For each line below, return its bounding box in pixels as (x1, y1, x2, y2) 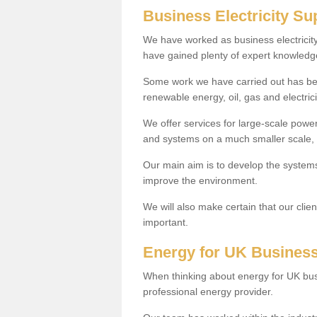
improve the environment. (143, 174, 258, 186)
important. (143, 216, 188, 228)
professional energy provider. (143, 285, 273, 297)
